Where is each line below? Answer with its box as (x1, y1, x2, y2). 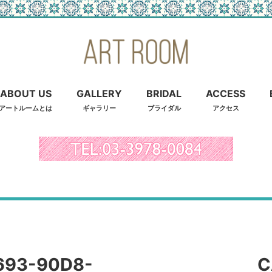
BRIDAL (146, 87, 182, 100)
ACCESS (206, 87, 245, 100)
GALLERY (76, 87, 122, 100)
